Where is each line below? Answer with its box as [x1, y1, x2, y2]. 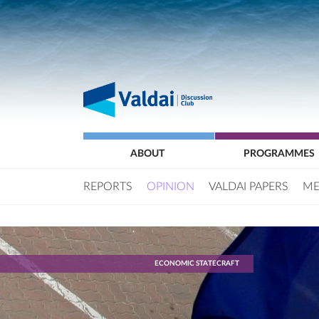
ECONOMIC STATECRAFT [155, 260, 239, 267]
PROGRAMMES [243, 149, 315, 159]
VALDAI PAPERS [209, 181, 288, 192]
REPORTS [83, 181, 132, 192]
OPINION [147, 181, 194, 192]
